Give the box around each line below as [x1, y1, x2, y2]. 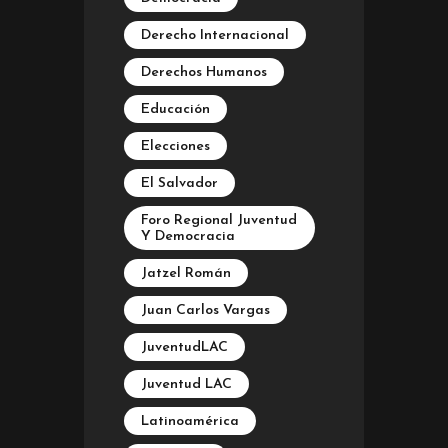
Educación [141, 101, 210, 117]
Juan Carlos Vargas [141, 302, 270, 318]
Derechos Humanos [141, 64, 267, 80]
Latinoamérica [141, 413, 239, 429]
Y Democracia [141, 228, 235, 244]
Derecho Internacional [141, 27, 289, 43]
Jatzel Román [141, 265, 231, 281]
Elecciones [141, 138, 210, 154]
